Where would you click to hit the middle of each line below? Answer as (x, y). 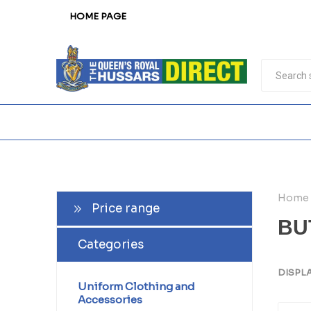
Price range (125, 209)
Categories (110, 245)
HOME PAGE (98, 16)
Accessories (110, 300)
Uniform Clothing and (136, 286)
